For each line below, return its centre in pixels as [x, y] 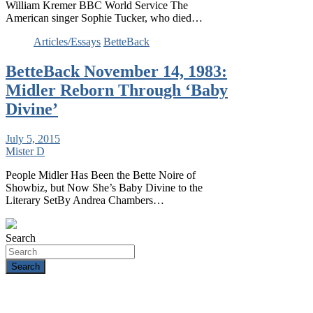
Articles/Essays [67, 42]
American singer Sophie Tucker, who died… [104, 18]
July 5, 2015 [33, 138]
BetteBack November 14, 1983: [116, 71]
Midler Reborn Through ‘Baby [117, 90]
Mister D [25, 151]
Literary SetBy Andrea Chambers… [85, 200]
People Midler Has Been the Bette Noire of [101, 175]
